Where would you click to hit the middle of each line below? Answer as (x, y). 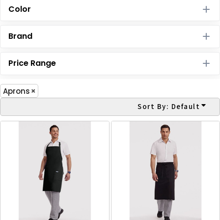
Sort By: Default (169, 106)
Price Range (32, 63)
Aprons (16, 91)
